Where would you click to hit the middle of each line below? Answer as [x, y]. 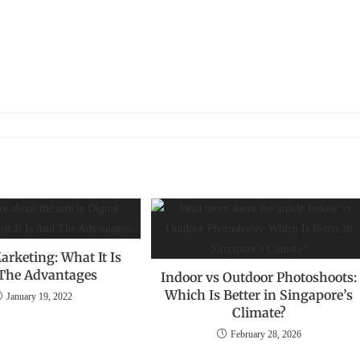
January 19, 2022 [39, 297]
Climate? [259, 313]
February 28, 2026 [266, 335]
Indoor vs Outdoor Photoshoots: [259, 278]
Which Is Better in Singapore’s [259, 295]
